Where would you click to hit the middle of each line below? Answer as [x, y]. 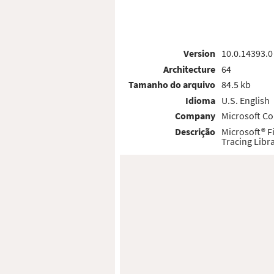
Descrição [195, 132]
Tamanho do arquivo [172, 85]
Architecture [190, 69]
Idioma [201, 100]
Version [200, 54]
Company [195, 116]
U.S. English [245, 100]
